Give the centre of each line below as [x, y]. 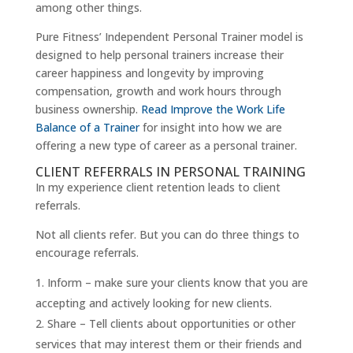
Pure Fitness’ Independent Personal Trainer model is [169, 37]
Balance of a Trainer [89, 128]
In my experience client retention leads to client [158, 188]
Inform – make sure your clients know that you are [177, 283]
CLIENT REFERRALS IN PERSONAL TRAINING [170, 172]
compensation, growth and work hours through [158, 91]
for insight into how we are [212, 128]
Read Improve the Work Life [213, 110]
